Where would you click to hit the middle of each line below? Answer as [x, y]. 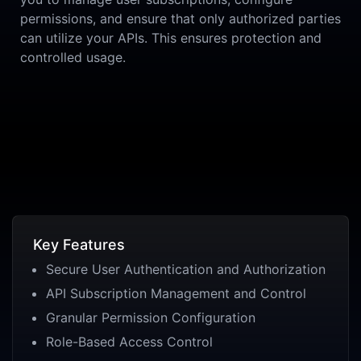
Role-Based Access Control [129, 342]
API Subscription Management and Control [176, 294]
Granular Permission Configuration [151, 318]
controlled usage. [73, 57]
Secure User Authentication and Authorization [186, 270]
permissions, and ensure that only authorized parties [180, 18]
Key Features [79, 245]
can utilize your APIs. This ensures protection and [171, 37]
